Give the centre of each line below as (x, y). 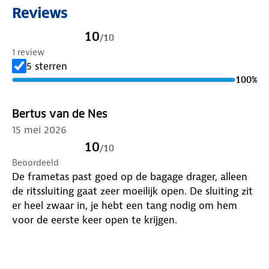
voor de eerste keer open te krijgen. (95, 219)
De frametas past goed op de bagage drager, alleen (130, 176)
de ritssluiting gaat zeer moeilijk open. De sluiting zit (132, 191)
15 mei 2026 (39, 129)
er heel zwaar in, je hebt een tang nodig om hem (125, 205)
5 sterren (47, 66)
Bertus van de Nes (60, 113)
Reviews (40, 13)
